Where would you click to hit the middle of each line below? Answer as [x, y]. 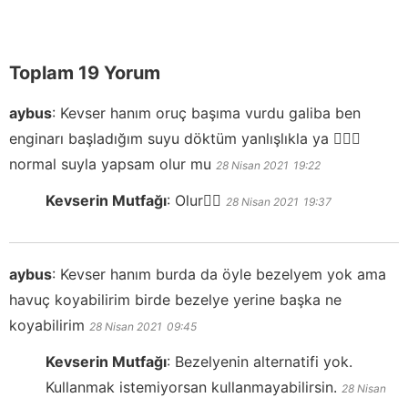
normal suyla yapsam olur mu [112, 163]
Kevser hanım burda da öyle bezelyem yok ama [223, 274]
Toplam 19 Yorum [85, 72]
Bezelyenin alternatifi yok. [264, 361]
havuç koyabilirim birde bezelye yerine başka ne [175, 299]
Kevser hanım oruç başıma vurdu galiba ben [210, 112]
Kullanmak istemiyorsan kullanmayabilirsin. [191, 387]
